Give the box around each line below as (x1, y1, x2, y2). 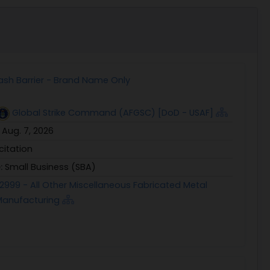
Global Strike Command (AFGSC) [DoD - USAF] (12, 107, 213, 119)
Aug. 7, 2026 (2, 125, 54, 137)
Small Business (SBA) (5, 161, 96, 174)
